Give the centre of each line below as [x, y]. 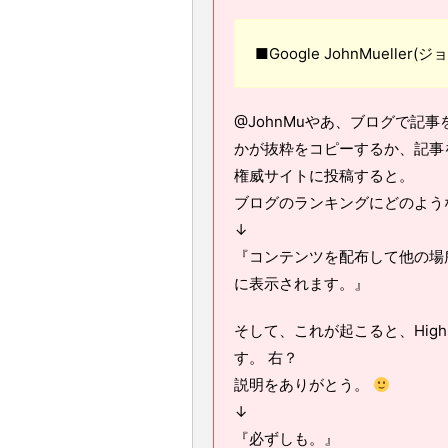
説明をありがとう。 [303, 384]
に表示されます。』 [301, 283]
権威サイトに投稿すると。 [324, 175]
